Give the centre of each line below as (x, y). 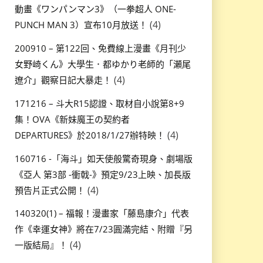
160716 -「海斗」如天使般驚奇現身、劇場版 (103, 158)
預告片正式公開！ (50, 190)
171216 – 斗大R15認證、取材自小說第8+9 (99, 103)
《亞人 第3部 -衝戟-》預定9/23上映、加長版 (102, 174)
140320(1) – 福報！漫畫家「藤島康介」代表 (102, 213)
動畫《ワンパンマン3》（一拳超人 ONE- (95, 9)
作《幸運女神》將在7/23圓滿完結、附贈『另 (103, 229)
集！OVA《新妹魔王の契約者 (72, 119)
